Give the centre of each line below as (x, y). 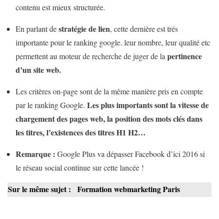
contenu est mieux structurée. (60, 7)
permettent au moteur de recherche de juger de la (91, 56)
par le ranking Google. (50, 105)
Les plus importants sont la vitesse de (147, 105)
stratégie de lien (84, 28)
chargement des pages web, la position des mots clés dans (109, 118)
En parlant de (37, 28)
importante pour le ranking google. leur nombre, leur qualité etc (113, 42)
